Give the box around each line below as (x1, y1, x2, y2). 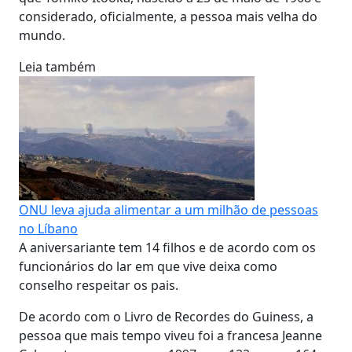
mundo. (19, 27, 65, 44)
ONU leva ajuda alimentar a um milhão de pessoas (19, 201, 318, 218)
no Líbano (19, 220, 78, 237)
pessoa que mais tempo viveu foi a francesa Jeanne (19, 327, 322, 344)
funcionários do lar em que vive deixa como (19, 258, 277, 275)
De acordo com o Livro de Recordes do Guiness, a (19, 308, 313, 325)
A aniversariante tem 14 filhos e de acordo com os (19, 239, 316, 256)
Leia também (19, 58, 96, 75)
